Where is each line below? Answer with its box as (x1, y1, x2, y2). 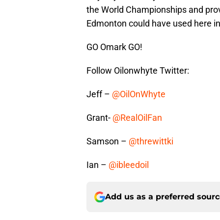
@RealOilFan (112, 112, 162, 123)
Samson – (86, 136, 129, 147)
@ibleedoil (109, 160, 149, 170)
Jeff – (86, 89, 112, 100)
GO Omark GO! (86, 42, 142, 53)
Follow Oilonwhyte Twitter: (86, 65, 189, 76)
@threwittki (129, 136, 173, 147)
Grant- (86, 112, 112, 123)
